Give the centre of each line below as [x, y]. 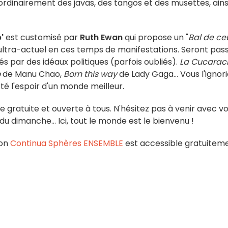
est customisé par [41, 37]
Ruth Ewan [100, 37]
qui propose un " [155, 37]
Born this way [90, 74]
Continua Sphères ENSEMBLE [67, 143]
